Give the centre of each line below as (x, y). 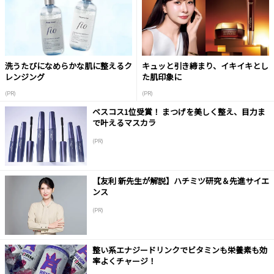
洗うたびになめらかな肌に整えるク (68, 66)
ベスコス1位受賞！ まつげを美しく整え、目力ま (179, 112)
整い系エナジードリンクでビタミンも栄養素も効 (180, 250)
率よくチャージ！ (124, 261)
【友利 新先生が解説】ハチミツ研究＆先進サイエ (180, 181)
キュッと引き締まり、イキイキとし (205, 66)
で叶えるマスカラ (124, 123)
